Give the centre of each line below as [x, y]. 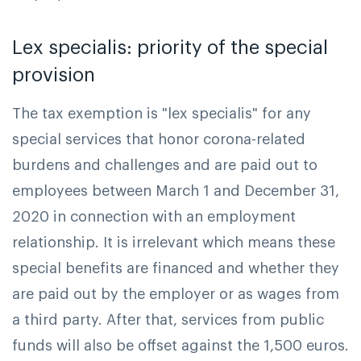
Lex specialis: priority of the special [170, 47]
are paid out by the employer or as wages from [176, 294]
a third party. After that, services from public [168, 320]
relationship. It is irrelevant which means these [174, 242]
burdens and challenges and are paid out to [165, 165]
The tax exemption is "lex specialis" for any [162, 113]
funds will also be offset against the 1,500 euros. [180, 345]
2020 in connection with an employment [154, 216]
